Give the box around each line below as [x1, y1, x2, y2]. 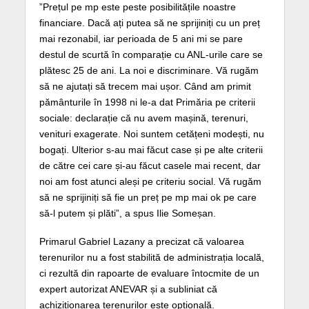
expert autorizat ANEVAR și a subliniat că [39, 283, 217, 295]
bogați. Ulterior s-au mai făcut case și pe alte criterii [39, 143, 263, 155]
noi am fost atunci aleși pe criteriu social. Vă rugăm [39, 175, 261, 187]
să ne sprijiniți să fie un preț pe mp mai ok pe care [39, 191, 257, 203]
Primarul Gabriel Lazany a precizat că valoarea [39, 235, 244, 247]
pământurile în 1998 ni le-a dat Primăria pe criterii [39, 96, 255, 108]
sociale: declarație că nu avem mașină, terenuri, [39, 112, 248, 123]
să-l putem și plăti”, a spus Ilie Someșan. [39, 207, 216, 219]
